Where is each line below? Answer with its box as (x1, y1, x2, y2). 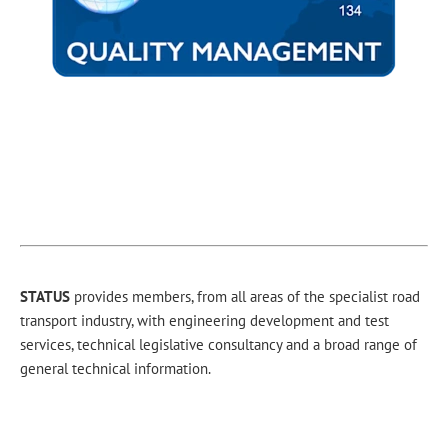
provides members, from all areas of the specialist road (70, 286, 420, 306)
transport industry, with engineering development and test (20, 310, 389, 330)
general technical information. (20, 358, 211, 378)
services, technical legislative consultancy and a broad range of (20, 334, 417, 354)
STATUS (20, 286, 70, 306)
